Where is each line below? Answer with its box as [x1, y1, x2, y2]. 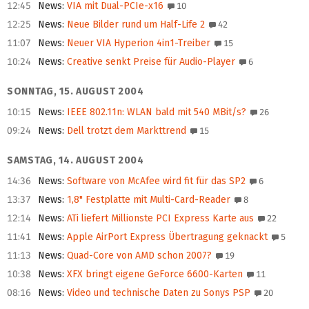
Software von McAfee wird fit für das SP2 [64, 175, 246, 188]
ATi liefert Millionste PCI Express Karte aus [64, 212, 254, 225]
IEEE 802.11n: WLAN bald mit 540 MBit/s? [64, 106, 246, 119]
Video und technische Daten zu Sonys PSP [64, 287, 250, 299]
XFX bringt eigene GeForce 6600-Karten [64, 268, 243, 281]
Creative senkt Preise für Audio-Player [64, 56, 235, 68]
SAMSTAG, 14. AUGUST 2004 [7, 154, 144, 167]
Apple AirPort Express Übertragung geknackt [64, 231, 268, 243]
